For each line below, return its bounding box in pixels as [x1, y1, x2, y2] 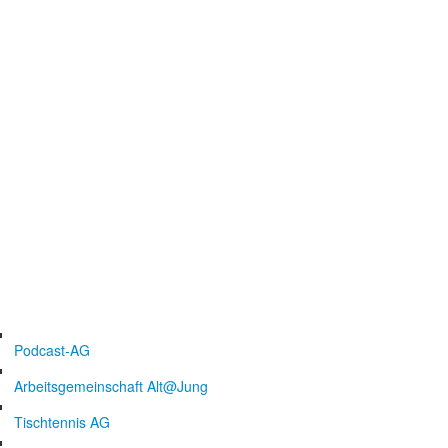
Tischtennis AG [14, 412, 110, 432]
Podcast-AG [14, 340, 90, 360]
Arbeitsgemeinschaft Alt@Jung [14, 376, 208, 396]
